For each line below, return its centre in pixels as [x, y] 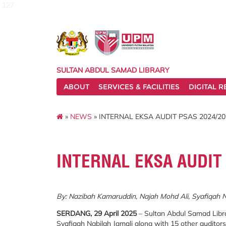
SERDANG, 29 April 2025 [97, 213]
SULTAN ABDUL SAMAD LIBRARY [113, 70]
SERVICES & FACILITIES [139, 87]
